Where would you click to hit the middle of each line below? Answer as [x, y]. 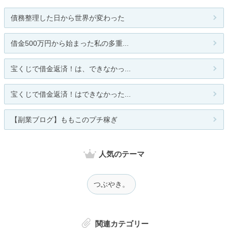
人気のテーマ [122, 154]
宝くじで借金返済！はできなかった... [71, 94]
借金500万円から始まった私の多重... [70, 44]
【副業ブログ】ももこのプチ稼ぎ [64, 120]
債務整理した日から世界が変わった [68, 18]
